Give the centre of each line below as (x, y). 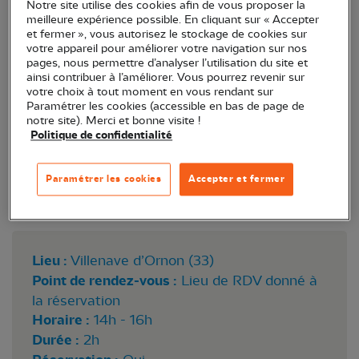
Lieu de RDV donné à (249, 280)
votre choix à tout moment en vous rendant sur (150, 92)
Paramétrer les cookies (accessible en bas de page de (166, 107)
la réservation (76, 300)
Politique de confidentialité (102, 136)
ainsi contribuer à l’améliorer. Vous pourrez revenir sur (166, 78)
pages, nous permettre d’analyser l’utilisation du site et (167, 63)
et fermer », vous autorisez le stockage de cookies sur (167, 34)
